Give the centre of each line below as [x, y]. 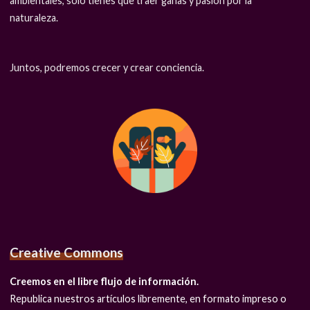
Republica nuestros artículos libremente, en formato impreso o [148, 299]
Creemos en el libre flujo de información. [104, 282]
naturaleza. [34, 17]
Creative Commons [67, 252]
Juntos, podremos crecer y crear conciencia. [107, 67]
